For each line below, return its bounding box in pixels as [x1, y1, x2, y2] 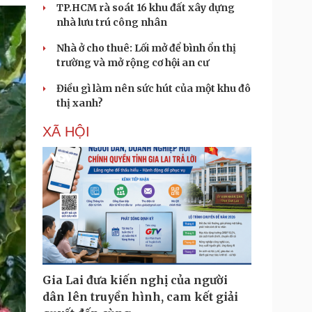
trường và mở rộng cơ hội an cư [56, 56, 209, 69]
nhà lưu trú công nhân [56, 16, 167, 29]
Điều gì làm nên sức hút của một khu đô [56, 82, 251, 95]
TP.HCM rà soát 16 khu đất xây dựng [56, 1, 235, 14]
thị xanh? [56, 97, 103, 109]
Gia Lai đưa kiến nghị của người [42, 273, 228, 287]
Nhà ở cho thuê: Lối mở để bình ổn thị [56, 42, 236, 54]
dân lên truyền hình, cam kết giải [42, 290, 238, 304]
